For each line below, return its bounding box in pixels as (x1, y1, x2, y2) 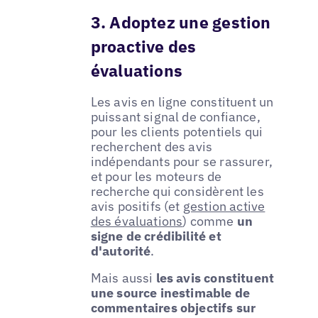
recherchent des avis (90, 138, 213, 155)
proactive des (90, 35, 197, 57)
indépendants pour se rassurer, (90, 153, 273, 170)
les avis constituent (155, 269, 275, 286)
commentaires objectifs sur (90, 299, 256, 316)
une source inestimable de (90, 284, 251, 301)
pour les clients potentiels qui (90, 123, 263, 140)
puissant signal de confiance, (90, 108, 261, 125)
